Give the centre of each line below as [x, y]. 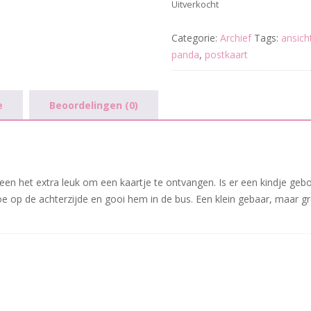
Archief [235, 38]
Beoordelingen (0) [94, 105]
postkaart [226, 54]
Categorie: [195, 38]
